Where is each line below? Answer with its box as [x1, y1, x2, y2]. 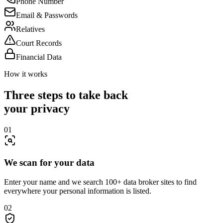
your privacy [4, 102, 70, 115]
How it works [4, 69, 47, 78]
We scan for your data [4, 157, 95, 168]
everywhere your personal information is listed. [4, 187, 151, 196]
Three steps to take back [4, 88, 128, 102]
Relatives [16, 24, 45, 33]
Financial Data [16, 52, 62, 61]
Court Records [16, 38, 62, 47]
